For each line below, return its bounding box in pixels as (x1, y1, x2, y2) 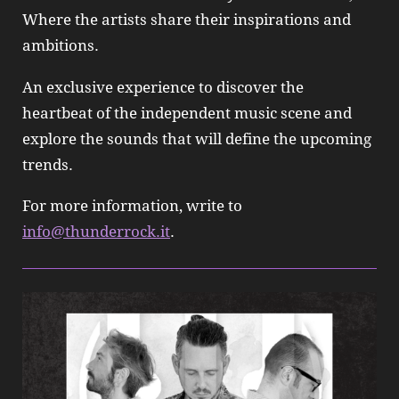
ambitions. (22, 37, 99, 55)
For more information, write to (22, 196, 242, 215)
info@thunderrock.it (22, 222, 170, 240)
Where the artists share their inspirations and (22, 11, 351, 29)
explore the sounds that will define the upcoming (22, 129, 371, 148)
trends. (22, 155, 73, 174)
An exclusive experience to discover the (22, 77, 304, 96)
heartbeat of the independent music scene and (22, 103, 352, 122)
